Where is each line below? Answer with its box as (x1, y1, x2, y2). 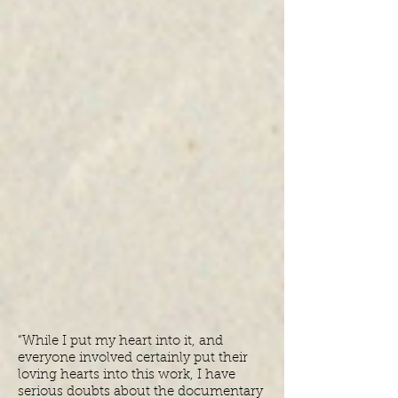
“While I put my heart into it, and (18, 335, 223, 348)
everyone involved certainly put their (18, 352, 248, 365)
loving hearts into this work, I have (18, 369, 235, 382)
